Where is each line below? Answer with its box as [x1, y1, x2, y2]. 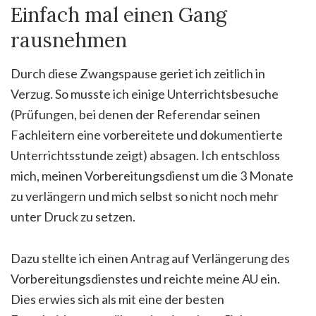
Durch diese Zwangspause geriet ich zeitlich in [11, 65, 265, 81]
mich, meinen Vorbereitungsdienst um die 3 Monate [11, 167, 293, 183]
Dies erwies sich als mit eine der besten [11, 291, 224, 307]
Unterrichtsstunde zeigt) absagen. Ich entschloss [11, 147, 280, 163]
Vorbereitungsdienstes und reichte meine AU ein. [11, 270, 280, 286]
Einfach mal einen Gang [11, 1, 227, 28]
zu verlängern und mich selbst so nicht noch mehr [11, 188, 279, 204]
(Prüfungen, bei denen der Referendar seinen [11, 106, 260, 122]
